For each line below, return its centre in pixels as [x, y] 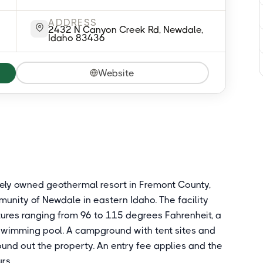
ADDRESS [73, 23]
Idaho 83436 [77, 38]
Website [117, 73]
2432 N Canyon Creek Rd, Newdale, [126, 30]
